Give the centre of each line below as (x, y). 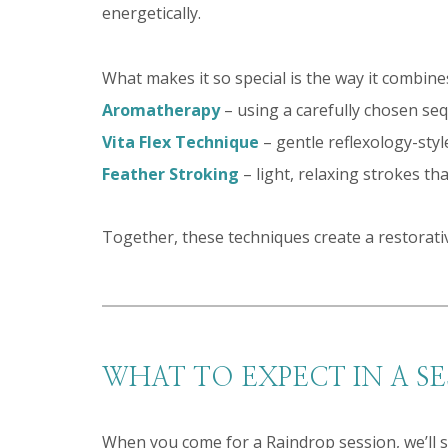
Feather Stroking (170, 173)
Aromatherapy (161, 109)
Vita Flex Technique (180, 141)
